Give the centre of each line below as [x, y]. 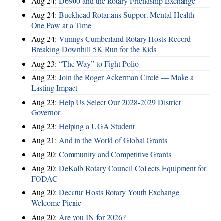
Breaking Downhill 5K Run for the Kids [94, 49]
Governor [46, 112]
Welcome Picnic [56, 203]
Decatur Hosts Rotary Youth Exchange [119, 192]
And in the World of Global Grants [113, 140]
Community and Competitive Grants [115, 154]
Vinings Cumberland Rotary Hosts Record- [126, 39]
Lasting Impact [54, 88]
